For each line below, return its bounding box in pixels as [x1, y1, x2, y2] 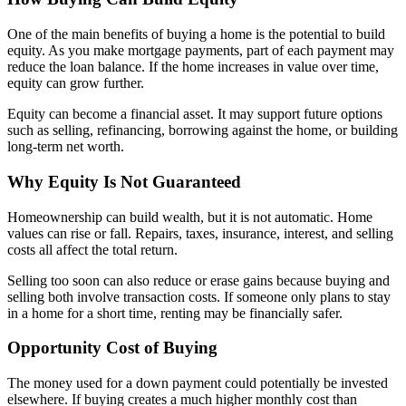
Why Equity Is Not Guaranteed [7, 171, 241, 191]
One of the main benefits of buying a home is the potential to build [7, 26, 385, 43]
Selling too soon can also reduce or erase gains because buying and [7, 272, 390, 288]
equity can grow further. [7, 75, 144, 92]
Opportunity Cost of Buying [7, 338, 217, 358]
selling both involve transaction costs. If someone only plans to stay [7, 288, 391, 304]
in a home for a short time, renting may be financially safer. [7, 304, 343, 321]
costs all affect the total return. [7, 241, 178, 257]
